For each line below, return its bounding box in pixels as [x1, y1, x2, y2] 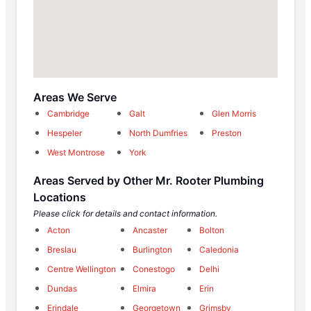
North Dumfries [129, 127, 187, 138]
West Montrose [47, 146, 105, 158]
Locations [33, 190, 86, 204]
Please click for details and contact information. [33, 208, 217, 219]
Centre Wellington [47, 263, 116, 274]
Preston [212, 127, 242, 138]
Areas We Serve [33, 90, 117, 104]
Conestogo [133, 263, 176, 274]
